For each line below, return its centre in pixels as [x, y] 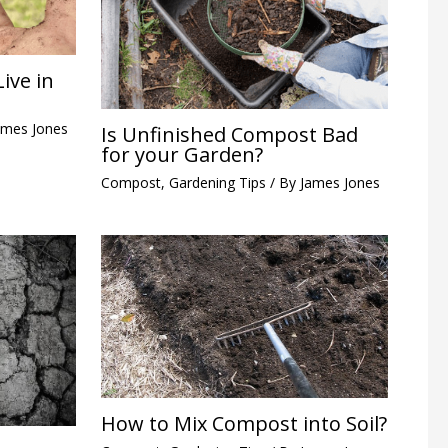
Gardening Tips [217, 182]
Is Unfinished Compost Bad [229, 134]
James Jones [339, 182]
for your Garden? [181, 154]
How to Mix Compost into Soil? [243, 423]
